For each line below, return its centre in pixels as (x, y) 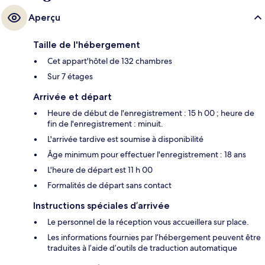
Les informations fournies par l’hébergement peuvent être (154, 237)
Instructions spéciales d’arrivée (101, 206)
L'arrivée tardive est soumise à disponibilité (125, 139)
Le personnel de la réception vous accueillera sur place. (148, 222)
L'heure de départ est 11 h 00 (100, 170)
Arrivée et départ (72, 97)
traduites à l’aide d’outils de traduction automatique (142, 248)
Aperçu (44, 18)
